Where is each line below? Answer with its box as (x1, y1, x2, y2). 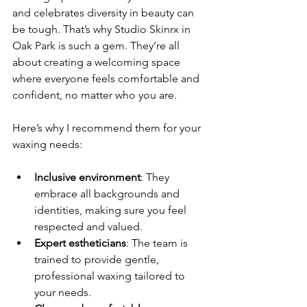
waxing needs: (12, 138, 82, 151)
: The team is (126, 236, 191, 250)
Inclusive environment (34, 171, 140, 184)
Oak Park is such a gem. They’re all (12, 39, 182, 53)
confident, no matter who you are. (12, 88, 177, 102)
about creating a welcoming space (12, 56, 183, 69)
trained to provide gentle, (34, 253, 162, 267)
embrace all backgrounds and (34, 187, 182, 201)
